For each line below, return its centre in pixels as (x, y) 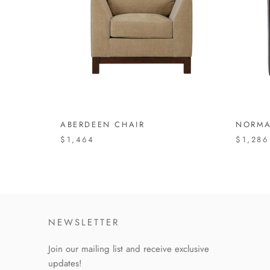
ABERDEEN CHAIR (103, 124)
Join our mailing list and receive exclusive (129, 249)
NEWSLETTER (84, 222)
